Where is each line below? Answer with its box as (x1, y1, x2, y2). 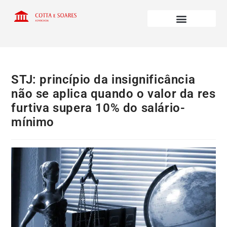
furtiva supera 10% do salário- (11, 101, 185, 116)
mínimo (11, 115, 55, 130)
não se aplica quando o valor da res (11, 87, 216, 101)
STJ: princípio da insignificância (11, 72, 196, 87)
